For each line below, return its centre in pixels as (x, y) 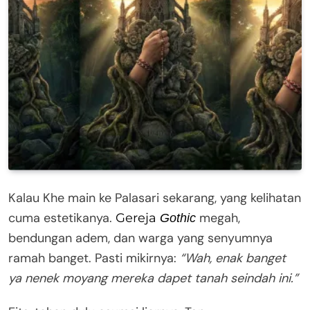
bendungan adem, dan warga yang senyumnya (140, 238)
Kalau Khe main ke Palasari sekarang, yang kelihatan (155, 198)
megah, (218, 218)
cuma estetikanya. (62, 218)
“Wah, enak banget (233, 258)
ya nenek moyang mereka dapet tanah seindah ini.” (153, 278)
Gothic (178, 218)
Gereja (138, 218)
